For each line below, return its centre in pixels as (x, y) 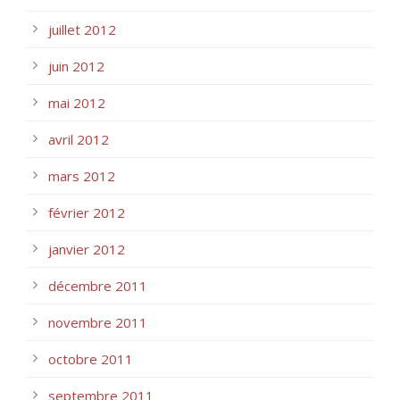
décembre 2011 (98, 285)
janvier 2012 (87, 249)
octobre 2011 (91, 358)
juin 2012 (76, 66)
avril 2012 (79, 139)
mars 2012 (82, 175)
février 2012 (87, 212)
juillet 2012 (82, 29)
